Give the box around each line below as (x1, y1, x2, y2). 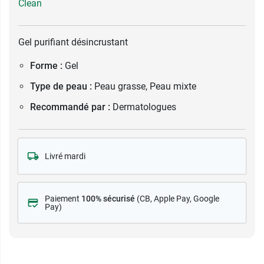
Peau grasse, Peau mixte (94, 81, 196, 92)
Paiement (45, 194, 81, 203)
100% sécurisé (81, 194, 135, 203)
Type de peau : (30, 81, 92, 92)
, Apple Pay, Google (150, 194, 219, 203)
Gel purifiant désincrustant (18, 37, 128, 48)
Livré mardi (45, 151, 85, 161)
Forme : (30, 60, 62, 71)
